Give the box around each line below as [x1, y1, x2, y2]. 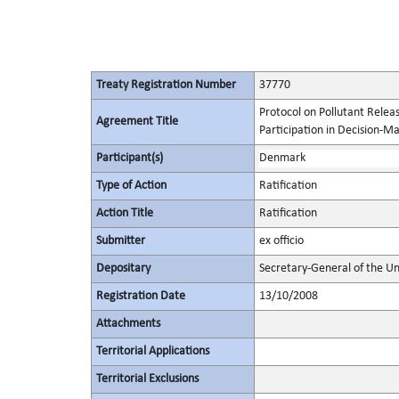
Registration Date [95, 289, 185, 303]
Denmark [258, 151, 305, 165]
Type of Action [95, 179, 167, 192]
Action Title [95, 207, 153, 220]
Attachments [95, 317, 160, 330]
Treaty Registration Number [95, 78, 236, 92]
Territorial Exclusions [95, 372, 199, 386]
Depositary [95, 262, 151, 275]
